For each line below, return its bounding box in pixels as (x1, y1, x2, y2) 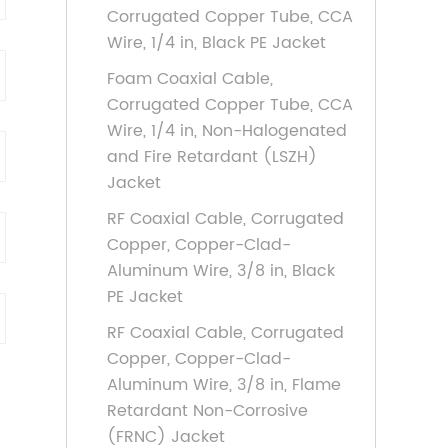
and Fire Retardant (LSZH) (107, 144, 317, 170)
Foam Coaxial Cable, (107, 66, 273, 92)
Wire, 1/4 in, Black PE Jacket (107, 30, 326, 56)
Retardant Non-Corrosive (107, 398, 308, 424)
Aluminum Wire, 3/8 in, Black (107, 258, 335, 284)
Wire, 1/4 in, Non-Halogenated (107, 118, 347, 144)
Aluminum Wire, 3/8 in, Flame (107, 372, 341, 398)
